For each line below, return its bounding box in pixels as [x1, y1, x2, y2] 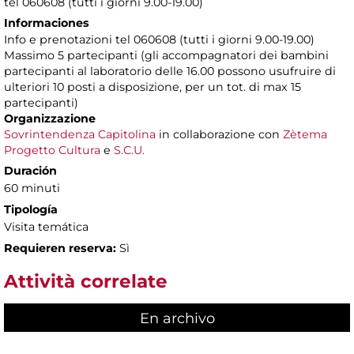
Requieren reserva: [4, 241, 116, 256]
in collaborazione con [156, 127, 283, 142]
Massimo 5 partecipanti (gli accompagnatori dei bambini [4, 48, 329, 63]
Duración [4, 164, 57, 179]
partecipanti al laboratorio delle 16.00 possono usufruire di [4, 64, 336, 79]
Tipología [4, 202, 58, 217]
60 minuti [4, 181, 60, 196]
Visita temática [4, 220, 88, 235]
